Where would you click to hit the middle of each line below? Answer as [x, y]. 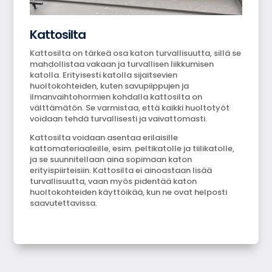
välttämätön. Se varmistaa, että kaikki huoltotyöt [130, 107]
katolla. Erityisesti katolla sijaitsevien [104, 75]
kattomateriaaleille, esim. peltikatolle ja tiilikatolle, [132, 148]
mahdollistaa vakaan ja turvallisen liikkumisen [122, 64]
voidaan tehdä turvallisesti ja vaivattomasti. [119, 118]
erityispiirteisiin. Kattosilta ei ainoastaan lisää [121, 170]
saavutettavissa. [64, 203]
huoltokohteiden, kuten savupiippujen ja [110, 86]
